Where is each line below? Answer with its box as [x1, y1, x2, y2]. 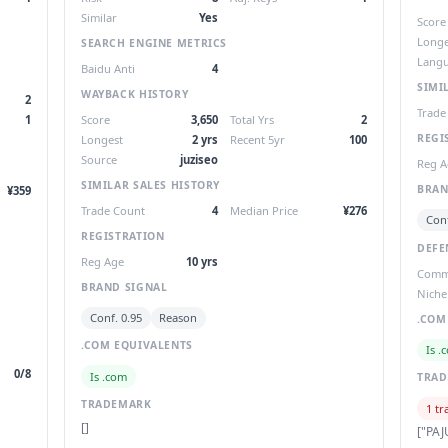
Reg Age [81, 253, 124, 269]
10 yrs [186, 253, 218, 269]
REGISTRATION [81, 228, 165, 243]
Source [81, 151, 117, 167]
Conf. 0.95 [89, 309, 142, 325]
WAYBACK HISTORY [81, 86, 189, 101]
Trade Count [81, 202, 145, 218]
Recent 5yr [230, 131, 285, 147]
